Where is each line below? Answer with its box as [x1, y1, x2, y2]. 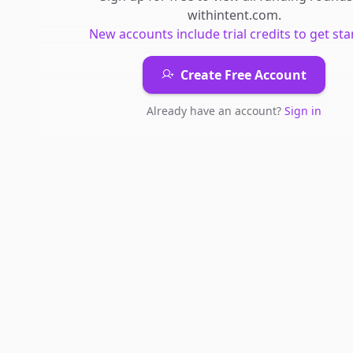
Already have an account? [147, 103, 284, 118]
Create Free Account [180, 66, 307, 84]
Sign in [284, 103, 321, 118]
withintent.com [187, 6, 278, 24]
